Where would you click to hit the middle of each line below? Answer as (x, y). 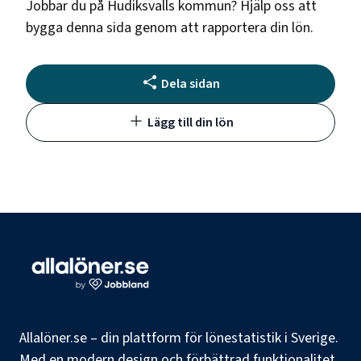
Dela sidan (190, 83)
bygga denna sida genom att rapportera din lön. (170, 27)
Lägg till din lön (190, 122)
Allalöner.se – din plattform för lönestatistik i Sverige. (179, 338)
